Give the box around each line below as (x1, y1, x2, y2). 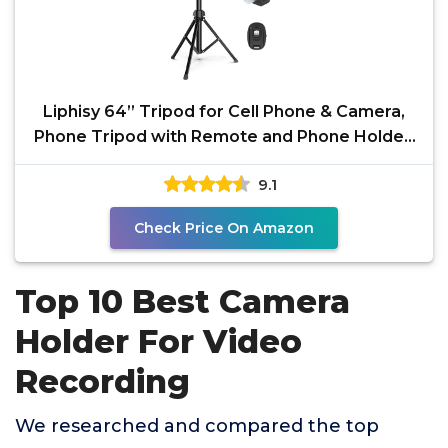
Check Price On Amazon (134, 219, 314, 237)
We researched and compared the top (15, 415, 379, 437)
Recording (15, 362, 190, 401)
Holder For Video (15, 322, 302, 361)
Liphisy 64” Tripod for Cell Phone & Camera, (43, 102, 405, 121)
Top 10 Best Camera (15, 282, 350, 321)
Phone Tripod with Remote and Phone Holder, (33, 127, 415, 146)
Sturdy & (188, 152, 260, 171)
